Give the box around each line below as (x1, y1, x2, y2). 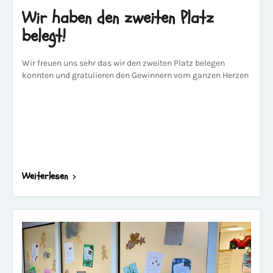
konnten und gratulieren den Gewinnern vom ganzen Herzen (22, 70, 249, 80)
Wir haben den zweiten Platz (22, 6, 214, 29)
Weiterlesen (22, 169, 68, 183)
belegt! (22, 24, 66, 48)
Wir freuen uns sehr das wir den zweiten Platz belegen (22, 58, 225, 68)
